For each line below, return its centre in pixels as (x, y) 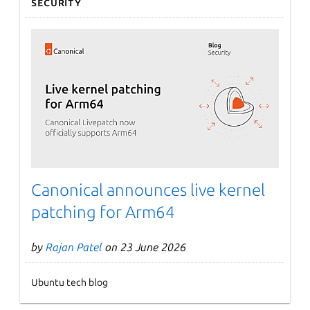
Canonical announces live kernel (148, 190)
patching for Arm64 (103, 212)
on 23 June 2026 (145, 247)
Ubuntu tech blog (70, 282)
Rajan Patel (74, 247)
